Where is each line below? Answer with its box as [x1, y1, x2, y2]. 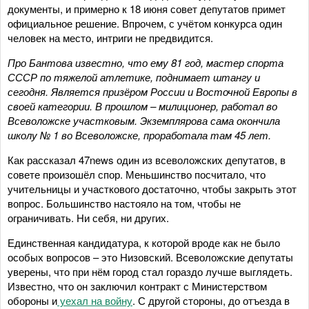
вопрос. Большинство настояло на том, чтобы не [8, 195, 241, 210]
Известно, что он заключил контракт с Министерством [8, 278, 267, 293]
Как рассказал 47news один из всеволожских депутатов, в [8, 152, 286, 167]
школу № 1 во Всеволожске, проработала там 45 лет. [8, 127, 271, 142]
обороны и [8, 292, 57, 308]
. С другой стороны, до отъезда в [132, 292, 290, 308]
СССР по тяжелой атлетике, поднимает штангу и [8, 69, 260, 84]
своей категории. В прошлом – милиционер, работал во [8, 98, 277, 113]
